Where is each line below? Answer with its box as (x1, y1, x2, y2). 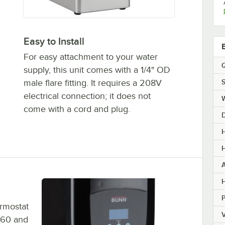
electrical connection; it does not (23, 91, 151, 101)
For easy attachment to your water (23, 52, 158, 62)
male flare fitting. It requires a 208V (23, 78, 162, 88)
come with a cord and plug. (23, 104, 130, 115)
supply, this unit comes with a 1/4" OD (23, 65, 170, 75)
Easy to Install (23, 36, 84, 47)
